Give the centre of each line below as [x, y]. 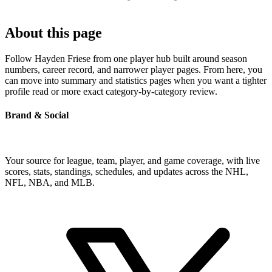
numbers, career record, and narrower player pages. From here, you [134, 69]
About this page [53, 32]
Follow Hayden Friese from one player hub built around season [126, 58]
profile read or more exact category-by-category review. [111, 91]
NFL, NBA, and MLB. [50, 183]
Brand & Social [37, 115]
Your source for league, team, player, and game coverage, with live [132, 161]
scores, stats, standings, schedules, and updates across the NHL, [127, 172]
